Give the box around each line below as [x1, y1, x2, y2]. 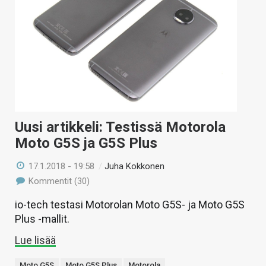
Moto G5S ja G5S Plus [15, 134, 157, 151]
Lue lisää [15, 233, 56, 246]
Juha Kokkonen [104, 160, 165, 172]
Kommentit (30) [26, 175, 90, 186]
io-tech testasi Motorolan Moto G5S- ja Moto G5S [15, 198, 245, 211]
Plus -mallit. [15, 212, 69, 225]
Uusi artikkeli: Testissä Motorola [15, 118, 226, 135]
